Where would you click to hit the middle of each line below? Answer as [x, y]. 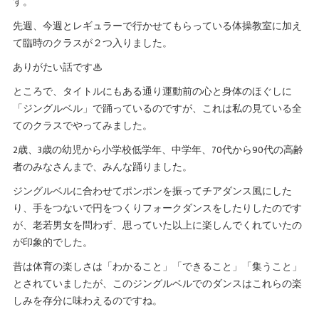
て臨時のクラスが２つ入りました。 [92, 43]
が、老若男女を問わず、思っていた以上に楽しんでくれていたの [157, 225]
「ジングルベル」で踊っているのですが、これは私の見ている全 [157, 109]
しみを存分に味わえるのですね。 [87, 301]
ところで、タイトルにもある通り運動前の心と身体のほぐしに [152, 91]
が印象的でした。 [52, 242]
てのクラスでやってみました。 [82, 126]
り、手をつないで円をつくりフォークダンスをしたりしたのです [157, 208]
